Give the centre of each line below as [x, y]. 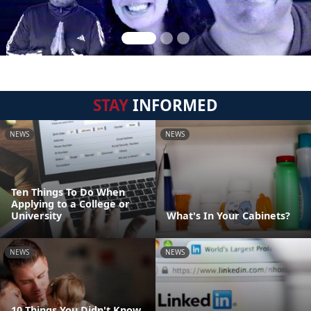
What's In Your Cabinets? [228, 216]
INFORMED [173, 105]
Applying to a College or [70, 204]
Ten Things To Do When [68, 192]
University [36, 216]
